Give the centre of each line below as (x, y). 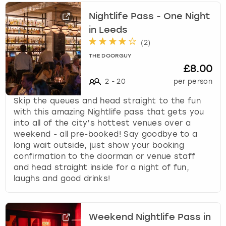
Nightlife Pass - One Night (150, 17)
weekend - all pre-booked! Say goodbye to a (106, 134)
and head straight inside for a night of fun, (102, 167)
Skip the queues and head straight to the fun (107, 101)
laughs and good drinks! (62, 178)
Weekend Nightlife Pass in (150, 218)
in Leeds (108, 31)
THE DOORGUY (110, 56)
